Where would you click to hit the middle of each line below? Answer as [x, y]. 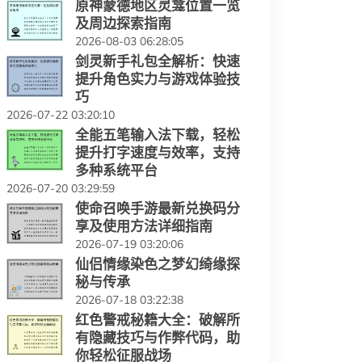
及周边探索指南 [123, 23]
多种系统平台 [116, 170]
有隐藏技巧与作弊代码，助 [158, 338]
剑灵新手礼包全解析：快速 [158, 61]
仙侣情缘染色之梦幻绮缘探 [158, 264]
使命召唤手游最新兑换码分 [158, 208]
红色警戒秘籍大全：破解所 [158, 320]
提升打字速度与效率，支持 [158, 153]
